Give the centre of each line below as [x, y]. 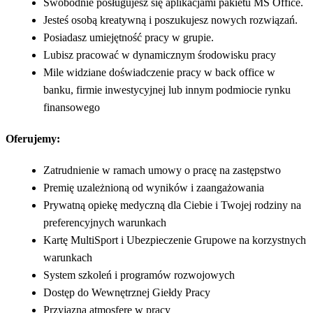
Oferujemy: [33, 138]
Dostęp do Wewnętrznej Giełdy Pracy [127, 292]
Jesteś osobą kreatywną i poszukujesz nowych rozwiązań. [170, 20]
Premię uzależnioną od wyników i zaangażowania [154, 187]
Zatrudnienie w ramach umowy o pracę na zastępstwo [162, 170]
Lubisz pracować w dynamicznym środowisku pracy [160, 54]
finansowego [72, 107]
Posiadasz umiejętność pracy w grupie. [129, 37]
